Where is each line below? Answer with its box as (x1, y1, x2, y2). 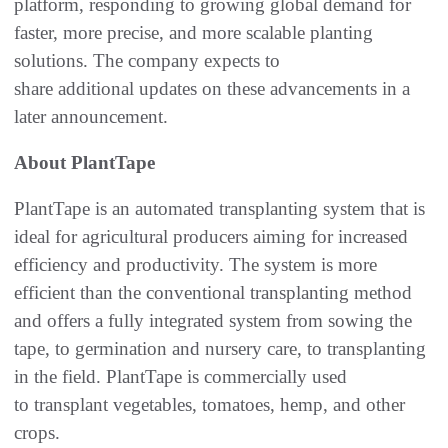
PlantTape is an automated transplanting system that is (14, 198, 425, 220)
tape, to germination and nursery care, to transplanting (14, 338, 426, 360)
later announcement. (14, 106, 173, 128)
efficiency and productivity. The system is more (14, 254, 377, 276)
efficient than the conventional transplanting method (14, 282, 412, 304)
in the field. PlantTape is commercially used (14, 366, 347, 388)
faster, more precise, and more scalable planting (14, 22, 373, 44)
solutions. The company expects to (14, 50, 280, 72)
